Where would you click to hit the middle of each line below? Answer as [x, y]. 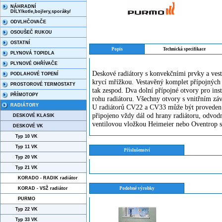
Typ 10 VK [27, 136]
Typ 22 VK [27, 209]
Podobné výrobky [137, 188]
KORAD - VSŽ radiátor [43, 188]
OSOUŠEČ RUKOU [31, 32]
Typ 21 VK [27, 167]
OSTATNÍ [20, 43]
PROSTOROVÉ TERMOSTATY [43, 84]
